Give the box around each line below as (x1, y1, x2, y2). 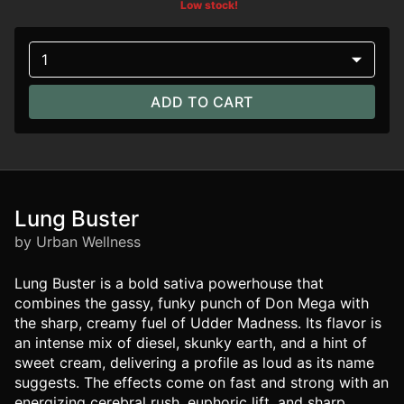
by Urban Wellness (14, 233, 141, 251)
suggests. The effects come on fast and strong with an (14, 373, 389, 391)
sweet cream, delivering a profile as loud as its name (14, 353, 374, 372)
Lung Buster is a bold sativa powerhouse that (14, 274, 324, 292)
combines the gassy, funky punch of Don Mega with (14, 294, 369, 312)
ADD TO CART (151, 93, 253, 111)
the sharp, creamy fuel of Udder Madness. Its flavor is (14, 314, 381, 332)
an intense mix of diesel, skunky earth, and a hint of (14, 334, 367, 352)
